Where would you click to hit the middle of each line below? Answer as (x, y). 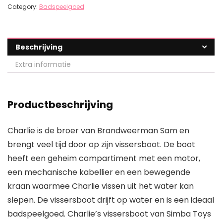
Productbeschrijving (60, 105)
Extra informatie (43, 65)
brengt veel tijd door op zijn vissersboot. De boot (101, 145)
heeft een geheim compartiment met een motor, (104, 159)
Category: (23, 7)
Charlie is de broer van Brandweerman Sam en (98, 131)
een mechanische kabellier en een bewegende (99, 172)
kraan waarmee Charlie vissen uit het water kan (101, 186)
